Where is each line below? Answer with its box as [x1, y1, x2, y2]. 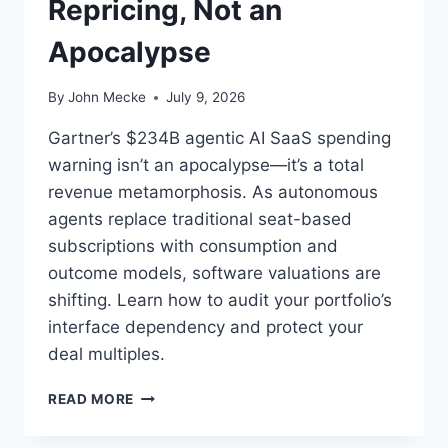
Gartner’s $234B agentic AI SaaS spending [48, 128, 391, 149]
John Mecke [68, 89, 147, 106]
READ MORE [48, 391, 135, 408]
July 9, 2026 [166, 89, 246, 106]
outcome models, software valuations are [48, 263, 381, 284]
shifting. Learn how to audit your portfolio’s [48, 290, 392, 311]
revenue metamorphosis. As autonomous [48, 182, 378, 203]
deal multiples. [48, 344, 165, 365]
